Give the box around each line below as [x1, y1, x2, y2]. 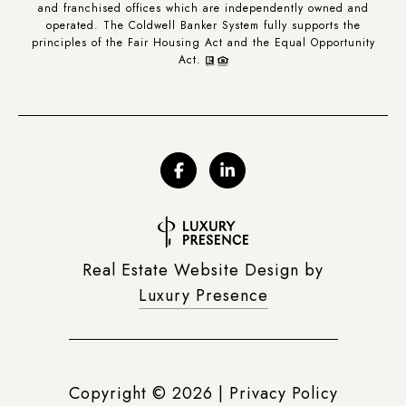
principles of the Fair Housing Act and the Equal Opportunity [31, 34, 375, 52]
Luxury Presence [138, 284, 268, 308]
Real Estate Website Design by [82, 258, 324, 283]
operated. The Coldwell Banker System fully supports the [45, 17, 361, 34]
